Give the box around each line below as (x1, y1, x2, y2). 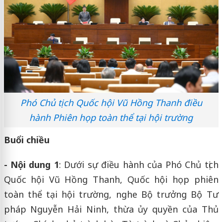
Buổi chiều (3, 133, 50, 146)
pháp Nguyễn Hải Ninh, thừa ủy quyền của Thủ (3, 203, 219, 215)
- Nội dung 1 (3, 158, 59, 170)
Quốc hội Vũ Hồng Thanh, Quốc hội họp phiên (3, 173, 219, 185)
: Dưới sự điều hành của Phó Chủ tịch (58, 158, 219, 170)
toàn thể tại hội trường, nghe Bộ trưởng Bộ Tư (3, 188, 219, 200)
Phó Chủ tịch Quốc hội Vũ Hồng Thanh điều (20, 96, 202, 109)
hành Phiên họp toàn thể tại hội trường (29, 111, 193, 123)
